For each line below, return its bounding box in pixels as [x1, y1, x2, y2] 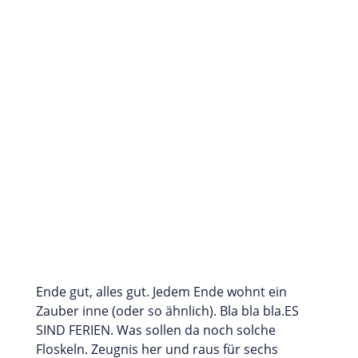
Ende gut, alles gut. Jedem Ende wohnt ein [35, 282, 287, 300]
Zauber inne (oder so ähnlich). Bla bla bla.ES [35, 301, 299, 320]
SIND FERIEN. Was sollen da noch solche [35, 320, 276, 339]
